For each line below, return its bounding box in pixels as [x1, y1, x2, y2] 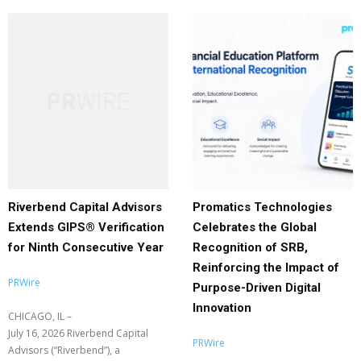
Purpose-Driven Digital [193, 280, 321, 295]
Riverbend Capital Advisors [8, 199, 162, 214]
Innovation [193, 300, 251, 315]
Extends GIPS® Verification [8, 219, 164, 234]
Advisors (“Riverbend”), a [8, 342, 120, 357]
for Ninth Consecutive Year [8, 239, 164, 255]
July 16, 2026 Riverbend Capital [8, 326, 148, 340]
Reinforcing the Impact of [193, 259, 339, 275]
